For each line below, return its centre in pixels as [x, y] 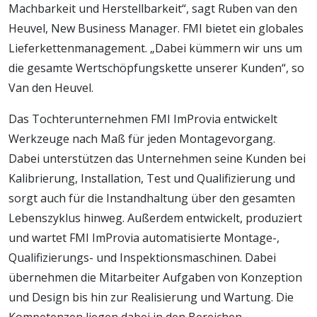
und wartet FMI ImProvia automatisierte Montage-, [144, 237]
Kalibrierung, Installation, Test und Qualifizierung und [152, 178]
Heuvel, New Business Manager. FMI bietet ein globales [156, 28]
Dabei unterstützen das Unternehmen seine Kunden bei [157, 158]
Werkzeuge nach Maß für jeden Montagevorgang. [142, 138]
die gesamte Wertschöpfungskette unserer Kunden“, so [156, 68]
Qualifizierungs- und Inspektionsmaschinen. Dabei [142, 257]
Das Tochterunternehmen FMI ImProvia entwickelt [143, 119]
